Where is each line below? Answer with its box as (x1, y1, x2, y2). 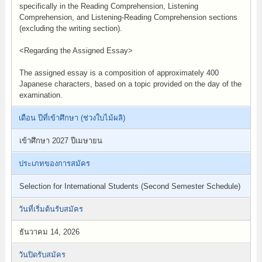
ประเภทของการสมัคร (18, 159, 90, 168)
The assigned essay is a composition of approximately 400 (19, 68, 219, 77)
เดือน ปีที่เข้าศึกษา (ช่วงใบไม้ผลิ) (18, 113, 125, 122)
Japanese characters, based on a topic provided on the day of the (19, 80, 242, 88)
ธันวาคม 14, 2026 (19, 227, 80, 236)
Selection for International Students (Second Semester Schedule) (19, 182, 240, 191)
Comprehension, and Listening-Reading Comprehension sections (19, 13, 237, 22)
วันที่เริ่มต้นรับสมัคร (18, 205, 83, 213)
